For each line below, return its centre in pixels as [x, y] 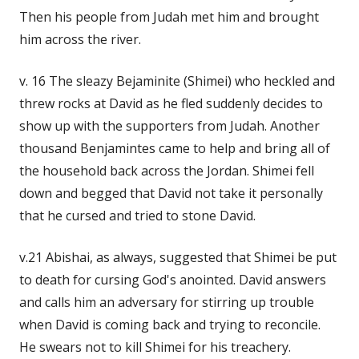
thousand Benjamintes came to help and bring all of [175, 148]
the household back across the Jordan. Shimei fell [167, 170]
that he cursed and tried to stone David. [137, 215]
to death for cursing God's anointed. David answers [173, 279]
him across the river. [80, 39]
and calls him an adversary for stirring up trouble [167, 302]
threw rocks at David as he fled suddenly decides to [171, 103]
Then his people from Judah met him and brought [169, 16]
